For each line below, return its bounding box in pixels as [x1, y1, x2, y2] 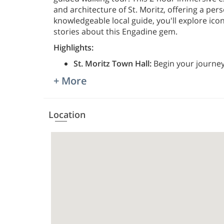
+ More [53, 73, 87, 87]
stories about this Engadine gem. [53, 25, 177, 37]
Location [48, 108, 85, 120]
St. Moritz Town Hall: [73, 57, 151, 69]
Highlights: [53, 41, 93, 53]
